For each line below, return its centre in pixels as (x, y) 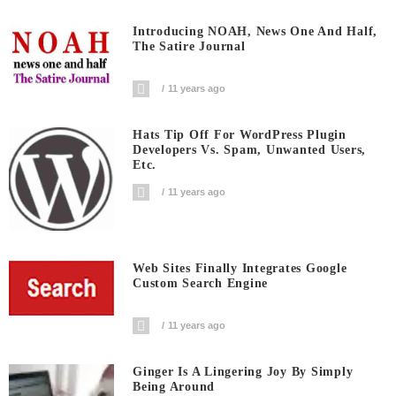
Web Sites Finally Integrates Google (240, 269)
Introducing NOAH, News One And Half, (255, 32)
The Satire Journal (189, 47)
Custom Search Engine (201, 284)
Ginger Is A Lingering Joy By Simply (243, 371)
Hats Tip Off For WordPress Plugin (240, 134)
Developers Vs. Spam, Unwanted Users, (250, 149)
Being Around (174, 386)
